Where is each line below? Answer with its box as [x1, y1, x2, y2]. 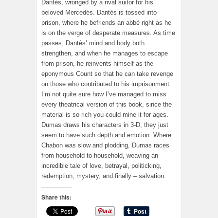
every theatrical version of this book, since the [41, 101, 172, 109]
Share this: [41, 193, 72, 202]
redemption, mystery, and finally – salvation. [41, 172, 166, 180]
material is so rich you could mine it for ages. [41, 111, 168, 119]
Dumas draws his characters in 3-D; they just [41, 121, 168, 129]
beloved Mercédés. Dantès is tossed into [41, 9, 157, 17]
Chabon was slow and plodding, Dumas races [41, 142, 169, 149]
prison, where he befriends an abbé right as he [41, 19, 171, 27]
